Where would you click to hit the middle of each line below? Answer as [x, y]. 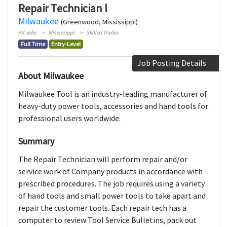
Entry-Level [66, 44]
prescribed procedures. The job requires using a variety [111, 184]
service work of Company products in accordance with [110, 172]
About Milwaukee [51, 76]
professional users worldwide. [69, 118]
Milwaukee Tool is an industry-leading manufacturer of [113, 94]
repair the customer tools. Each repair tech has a [102, 208]
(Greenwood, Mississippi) [99, 22]
